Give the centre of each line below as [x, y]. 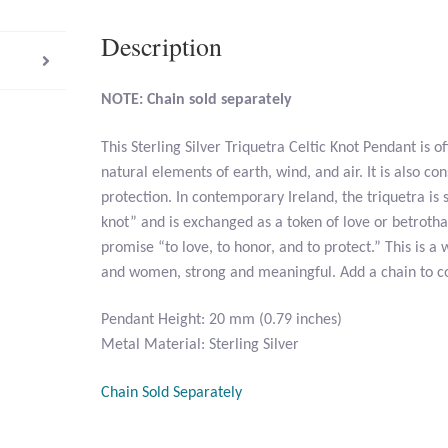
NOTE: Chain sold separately [197, 100]
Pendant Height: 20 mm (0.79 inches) [222, 320]
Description [162, 46]
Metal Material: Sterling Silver [200, 345]
